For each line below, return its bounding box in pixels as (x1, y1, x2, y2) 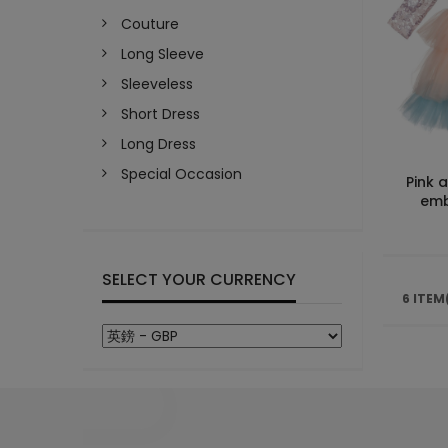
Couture (121, 14, 179, 35)
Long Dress (121, 134, 196, 155)
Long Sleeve (121, 44, 204, 65)
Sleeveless (121, 74, 193, 95)
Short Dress (121, 104, 200, 125)
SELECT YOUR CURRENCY (102, 268, 296, 292)
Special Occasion (121, 164, 242, 185)
